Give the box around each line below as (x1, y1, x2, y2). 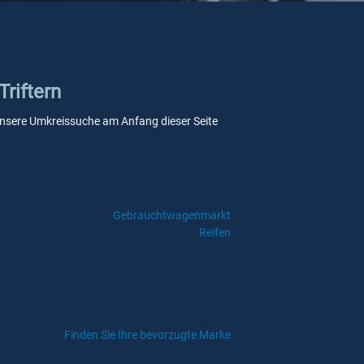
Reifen (198, 226, 231, 239)
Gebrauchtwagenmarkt (112, 209, 231, 222)
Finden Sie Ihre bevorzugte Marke (64, 328, 231, 341)
